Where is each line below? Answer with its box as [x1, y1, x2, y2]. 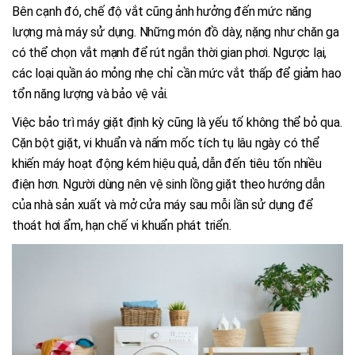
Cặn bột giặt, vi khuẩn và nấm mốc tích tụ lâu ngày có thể [12, 136, 319, 151]
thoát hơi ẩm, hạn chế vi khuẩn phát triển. [12, 218, 231, 234]
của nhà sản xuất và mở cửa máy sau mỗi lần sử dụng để [12, 197, 313, 213]
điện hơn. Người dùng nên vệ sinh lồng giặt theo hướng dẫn [12, 177, 325, 193]
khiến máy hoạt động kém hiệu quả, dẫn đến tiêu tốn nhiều [12, 156, 322, 172]
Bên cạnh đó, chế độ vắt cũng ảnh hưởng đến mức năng [12, 4, 311, 20]
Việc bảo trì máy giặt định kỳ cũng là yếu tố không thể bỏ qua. [12, 115, 342, 131]
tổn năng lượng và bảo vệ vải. [12, 86, 169, 102]
